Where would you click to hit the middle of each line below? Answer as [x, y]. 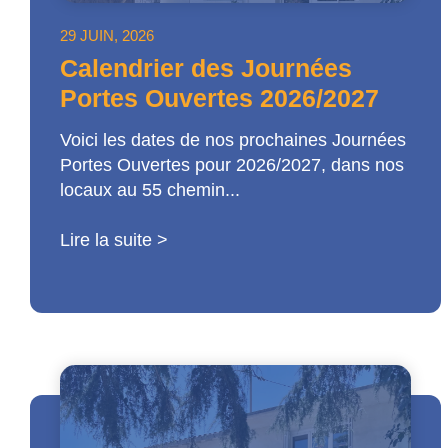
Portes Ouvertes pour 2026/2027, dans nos [232, 165]
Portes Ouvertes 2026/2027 [219, 98]
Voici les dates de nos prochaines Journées [233, 140]
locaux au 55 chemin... [150, 190]
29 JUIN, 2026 [107, 36]
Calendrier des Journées [206, 68]
